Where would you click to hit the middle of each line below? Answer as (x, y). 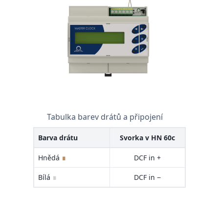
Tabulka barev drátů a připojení (105, 117)
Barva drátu (58, 138)
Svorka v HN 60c (147, 138)
